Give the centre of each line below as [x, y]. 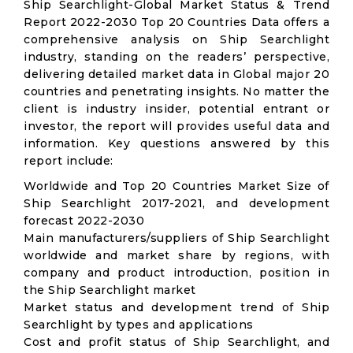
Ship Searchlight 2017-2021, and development [176, 203]
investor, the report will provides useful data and [176, 126]
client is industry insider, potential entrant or [176, 109]
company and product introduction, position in [176, 273]
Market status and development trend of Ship [176, 307]
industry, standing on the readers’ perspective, [176, 57]
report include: [69, 161]
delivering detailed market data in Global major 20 [176, 74]
